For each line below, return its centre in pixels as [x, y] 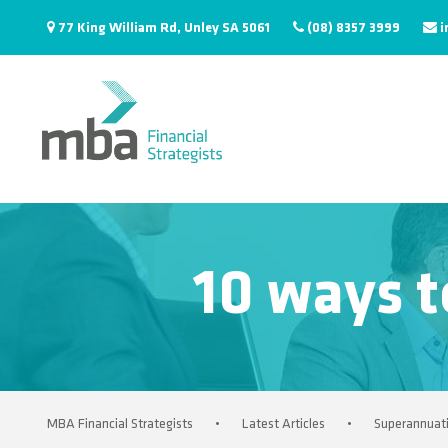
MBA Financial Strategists [120, 424]
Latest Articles [283, 424]
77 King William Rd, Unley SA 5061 [164, 28]
